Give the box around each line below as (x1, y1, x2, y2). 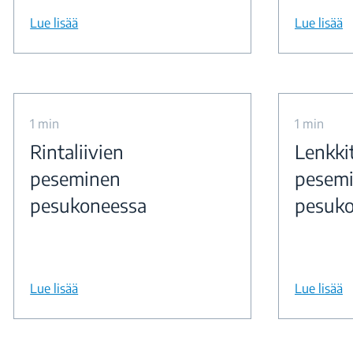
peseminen (30, 166, 121, 190)
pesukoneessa (30, 193, 147, 217)
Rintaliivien (30, 139, 124, 163)
